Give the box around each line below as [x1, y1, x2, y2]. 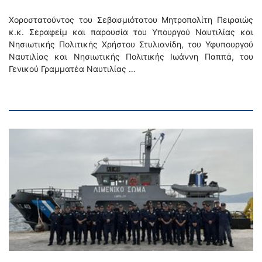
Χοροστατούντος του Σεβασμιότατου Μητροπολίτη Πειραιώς [9, 15, 253, 25]
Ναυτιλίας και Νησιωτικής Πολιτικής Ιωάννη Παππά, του [9, 51, 253, 61]
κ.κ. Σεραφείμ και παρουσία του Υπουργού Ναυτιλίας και [9, 27, 253, 37]
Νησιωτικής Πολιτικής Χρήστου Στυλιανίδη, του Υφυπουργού [9, 39, 253, 49]
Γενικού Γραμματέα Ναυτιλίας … [9, 64, 136, 74]
